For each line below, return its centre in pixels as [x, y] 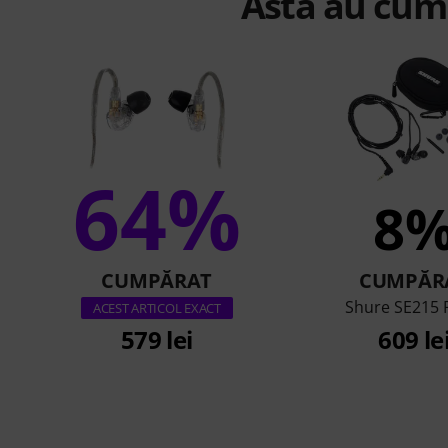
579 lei [156, 340]
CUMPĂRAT [157, 281]
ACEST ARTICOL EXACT [156, 308]
